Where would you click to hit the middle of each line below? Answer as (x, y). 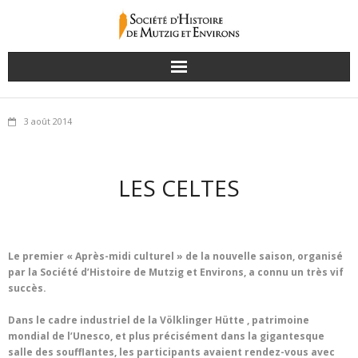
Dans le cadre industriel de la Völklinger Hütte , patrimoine (159, 320)
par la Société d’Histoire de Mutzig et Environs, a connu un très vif (176, 272)
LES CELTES (179, 187)
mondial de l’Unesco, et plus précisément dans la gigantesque (166, 336)
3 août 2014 (48, 121)
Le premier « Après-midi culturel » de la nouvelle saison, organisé (175, 257)
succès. (27, 288)
